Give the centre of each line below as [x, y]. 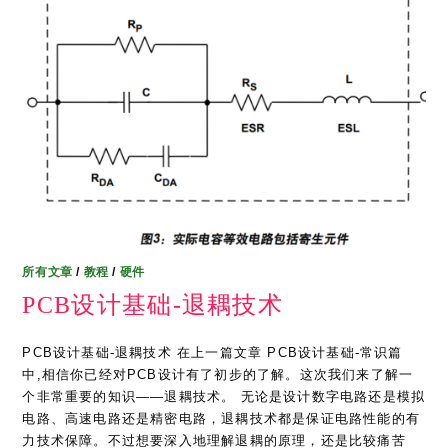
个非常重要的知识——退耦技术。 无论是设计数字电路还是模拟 [224, 397]
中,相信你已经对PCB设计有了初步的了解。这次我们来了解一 [218, 375]
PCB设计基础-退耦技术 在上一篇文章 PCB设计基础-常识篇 [212, 353]
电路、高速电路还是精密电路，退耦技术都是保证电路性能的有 [221, 419]
